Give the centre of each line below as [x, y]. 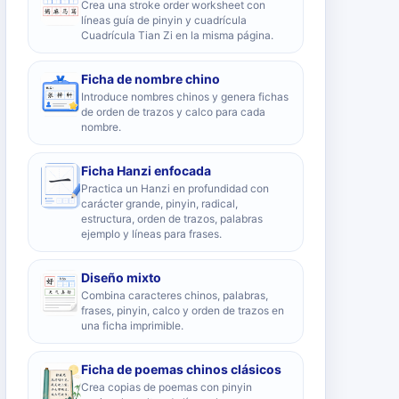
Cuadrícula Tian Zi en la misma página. [177, 35]
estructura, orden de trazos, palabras [172, 219]
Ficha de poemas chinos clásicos [181, 369]
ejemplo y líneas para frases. [151, 234]
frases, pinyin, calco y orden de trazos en [183, 310]
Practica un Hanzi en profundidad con [175, 188]
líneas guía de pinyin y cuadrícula [164, 20]
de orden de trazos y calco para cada [173, 112]
